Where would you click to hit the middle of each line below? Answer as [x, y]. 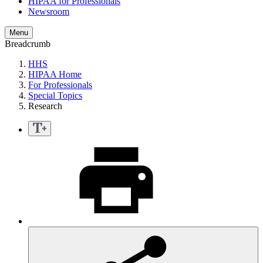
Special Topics [55, 96]
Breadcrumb [28, 44]
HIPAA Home [55, 75]
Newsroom [49, 12]
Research [45, 106]
